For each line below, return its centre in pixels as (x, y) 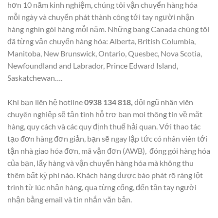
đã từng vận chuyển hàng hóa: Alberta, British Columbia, (101, 41)
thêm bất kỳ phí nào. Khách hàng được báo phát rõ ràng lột (105, 175)
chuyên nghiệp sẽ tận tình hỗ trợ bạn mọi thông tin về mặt (105, 114)
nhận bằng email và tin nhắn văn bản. (71, 199)
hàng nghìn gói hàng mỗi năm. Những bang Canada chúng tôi (108, 29)
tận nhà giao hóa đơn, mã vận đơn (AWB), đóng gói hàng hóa (109, 150)
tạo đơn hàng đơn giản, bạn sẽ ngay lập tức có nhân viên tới (107, 138)
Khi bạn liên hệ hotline (46, 102)
